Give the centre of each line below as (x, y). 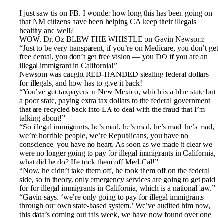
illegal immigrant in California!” (68, 66)
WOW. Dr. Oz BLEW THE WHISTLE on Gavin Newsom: (112, 39)
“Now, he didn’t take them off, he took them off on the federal (115, 171)
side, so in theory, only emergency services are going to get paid (117, 180)
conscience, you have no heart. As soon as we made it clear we (116, 145)
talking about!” (42, 118)
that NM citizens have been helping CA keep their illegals (108, 22)
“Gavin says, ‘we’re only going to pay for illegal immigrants (112, 197)
